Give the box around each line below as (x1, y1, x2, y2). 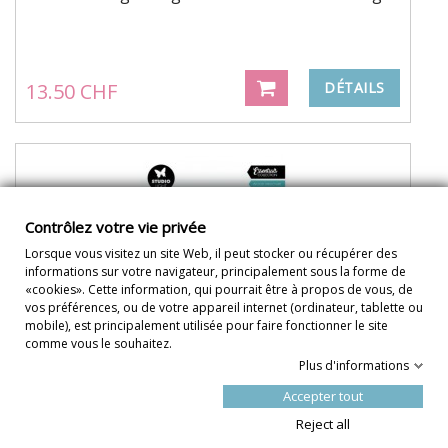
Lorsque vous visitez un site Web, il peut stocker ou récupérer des (25, 245, 397, 262)
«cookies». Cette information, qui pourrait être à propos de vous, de (25, 281, 413, 298)
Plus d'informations (299, 357, 409, 374)
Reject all (296, 415, 350, 433)
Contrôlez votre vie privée (25, 217, 206, 237)
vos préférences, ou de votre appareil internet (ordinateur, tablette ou (25, 299, 423, 316)
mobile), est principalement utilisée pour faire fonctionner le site (25, 317, 388, 334)
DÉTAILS (324, 77, 385, 97)
